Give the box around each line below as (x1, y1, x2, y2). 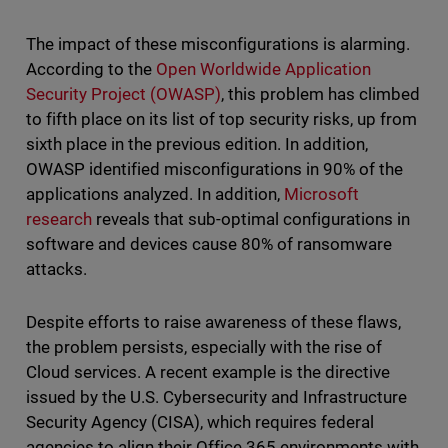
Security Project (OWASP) (25, 84, 221, 105)
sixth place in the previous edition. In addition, (25, 134, 369, 155)
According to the (25, 59, 156, 80)
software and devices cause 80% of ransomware (25, 234, 393, 255)
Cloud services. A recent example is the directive (25, 362, 391, 383)
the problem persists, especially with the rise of (25, 337, 383, 358)
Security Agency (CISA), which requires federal (25, 412, 375, 433)
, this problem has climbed (220, 84, 421, 105)
